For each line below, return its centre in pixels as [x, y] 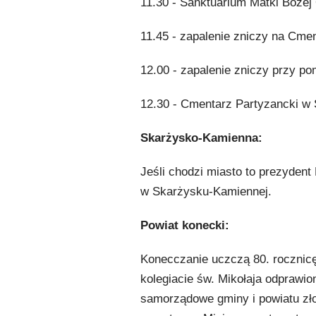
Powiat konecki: [184, 225]
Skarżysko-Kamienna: [201, 138]
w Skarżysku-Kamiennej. [206, 192]
